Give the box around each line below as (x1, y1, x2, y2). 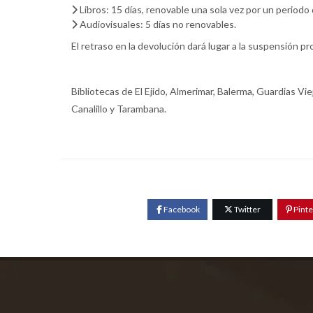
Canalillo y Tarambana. (71, 103, 166, 115)
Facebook (161, 204, 200, 214)
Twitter (232, 204, 261, 214)
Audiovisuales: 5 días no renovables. (78, 18, 236, 30)
